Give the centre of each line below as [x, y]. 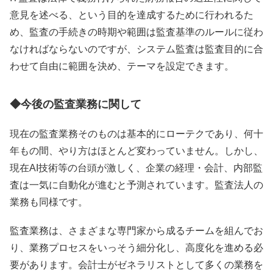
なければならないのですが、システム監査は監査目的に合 [136, 49]
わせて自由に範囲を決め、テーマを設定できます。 [122, 66]
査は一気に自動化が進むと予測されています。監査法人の [136, 185]
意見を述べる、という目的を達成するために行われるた [132, 15]
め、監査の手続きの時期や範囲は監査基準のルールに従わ [136, 32]
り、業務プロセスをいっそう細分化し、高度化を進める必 [136, 248]
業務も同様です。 [49, 202]
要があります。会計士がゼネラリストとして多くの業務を [136, 265]
